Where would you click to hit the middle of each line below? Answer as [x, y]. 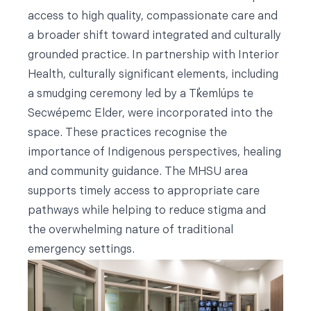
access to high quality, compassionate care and [153, 17]
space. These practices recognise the [127, 134]
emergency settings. [81, 250]
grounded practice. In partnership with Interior [153, 56]
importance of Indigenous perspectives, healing [154, 153]
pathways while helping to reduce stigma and [147, 211]
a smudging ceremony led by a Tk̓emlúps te [141, 95]
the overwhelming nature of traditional [131, 231]
